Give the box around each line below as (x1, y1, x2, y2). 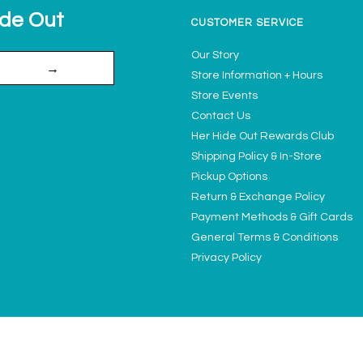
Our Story (191, 49, 239, 61)
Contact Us (191, 109, 250, 122)
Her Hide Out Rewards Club (191, 130, 334, 142)
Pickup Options (191, 170, 267, 182)
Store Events (191, 89, 258, 101)
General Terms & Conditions (191, 231, 338, 243)
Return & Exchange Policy (191, 190, 325, 203)
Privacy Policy (191, 251, 262, 263)
